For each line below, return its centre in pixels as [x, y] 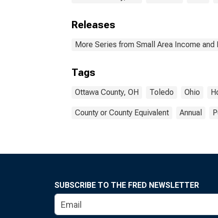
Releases [93, 25]
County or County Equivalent [122, 113]
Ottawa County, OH [107, 92]
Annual [191, 113]
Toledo [162, 92]
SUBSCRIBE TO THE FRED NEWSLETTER [127, 185]
